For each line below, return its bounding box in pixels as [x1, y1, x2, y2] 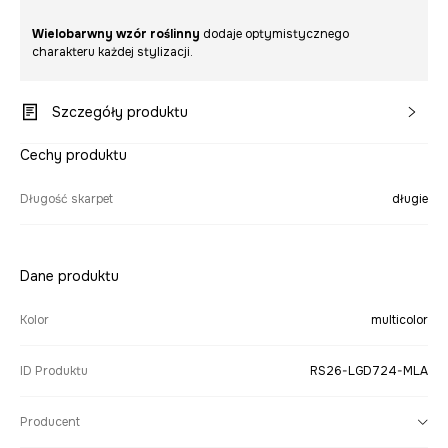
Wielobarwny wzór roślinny [32, 26, 200, 42]
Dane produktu [20, 267, 119, 285]
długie [392, 191, 428, 207]
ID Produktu [20, 363, 88, 379]
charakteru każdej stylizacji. [32, 44, 193, 60]
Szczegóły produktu [52, 103, 188, 121]
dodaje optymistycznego [200, 26, 349, 42]
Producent [20, 414, 80, 430]
